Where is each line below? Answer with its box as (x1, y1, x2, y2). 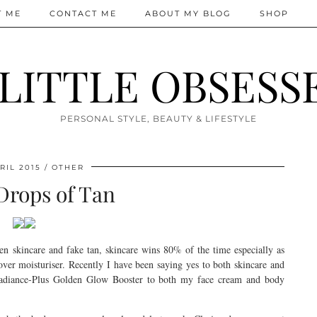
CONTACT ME (50, 8, 117, 18)
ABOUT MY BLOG (145, 8, 231, 18)
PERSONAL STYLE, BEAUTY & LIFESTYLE (60, 113, 257, 124)
